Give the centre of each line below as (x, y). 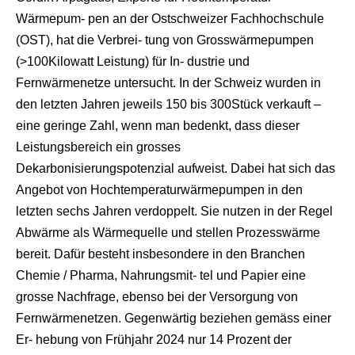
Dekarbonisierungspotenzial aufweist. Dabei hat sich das (176, 168)
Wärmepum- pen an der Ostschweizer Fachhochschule (170, 18)
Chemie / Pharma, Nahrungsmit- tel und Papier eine (161, 275)
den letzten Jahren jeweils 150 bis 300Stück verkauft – (168, 104)
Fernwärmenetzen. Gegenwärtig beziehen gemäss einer (174, 318)
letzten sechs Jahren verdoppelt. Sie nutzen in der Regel (174, 211)
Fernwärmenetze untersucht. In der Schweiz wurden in (168, 82)
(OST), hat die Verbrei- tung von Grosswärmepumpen (165, 40)
